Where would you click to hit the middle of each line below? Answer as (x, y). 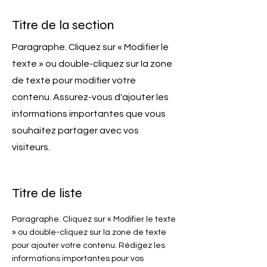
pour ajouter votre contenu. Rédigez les (89, 246)
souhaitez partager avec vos (75, 131)
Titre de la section (63, 25)
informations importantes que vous (89, 114)
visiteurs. (31, 147)
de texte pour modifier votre (74, 80)
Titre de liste (47, 193)
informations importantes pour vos (78, 259)
